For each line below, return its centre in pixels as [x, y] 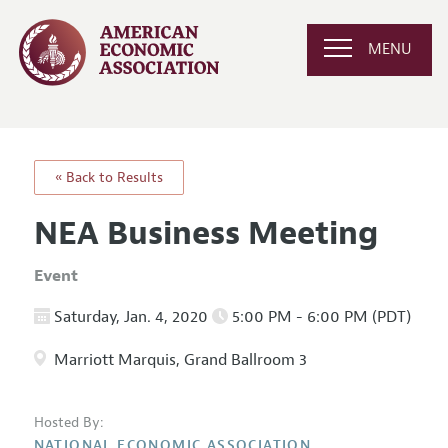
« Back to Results [108, 177]
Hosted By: [68, 423]
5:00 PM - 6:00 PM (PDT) [319, 316]
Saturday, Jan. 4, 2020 [130, 316]
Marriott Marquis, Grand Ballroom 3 [178, 360]
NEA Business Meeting [205, 233]
